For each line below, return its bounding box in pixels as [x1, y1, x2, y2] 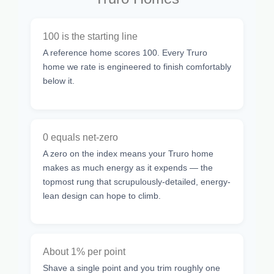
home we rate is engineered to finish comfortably [43, 62, 231, 72]
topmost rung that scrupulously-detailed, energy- [43, 176, 231, 187]
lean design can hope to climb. [43, 190, 161, 201]
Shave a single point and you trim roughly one [43, 262, 220, 273]
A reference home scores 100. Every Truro [43, 48, 207, 58]
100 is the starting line [43, 31, 138, 42]
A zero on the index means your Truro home [43, 148, 213, 158]
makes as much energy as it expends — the [43, 162, 213, 172]
